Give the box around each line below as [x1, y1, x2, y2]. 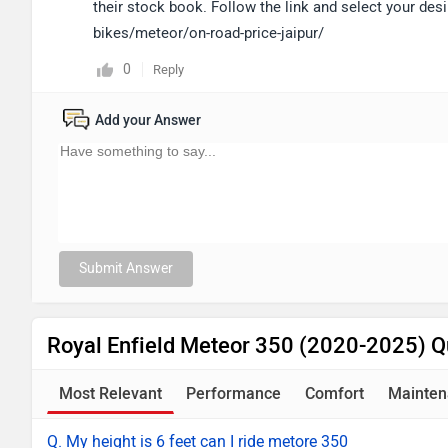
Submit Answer [79, 260, 173, 277]
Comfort [305, 384, 364, 403]
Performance [186, 384, 281, 403]
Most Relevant [59, 384, 162, 403]
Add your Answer [95, 112, 201, 129]
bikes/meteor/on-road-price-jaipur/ [93, 24, 324, 42]
